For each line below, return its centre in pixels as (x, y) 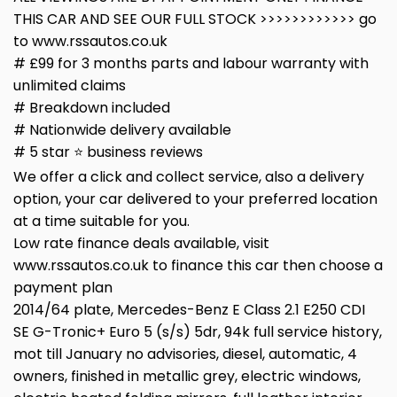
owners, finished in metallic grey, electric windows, (187, 377)
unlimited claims (70, 86)
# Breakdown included (92, 108)
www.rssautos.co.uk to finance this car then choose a (198, 266)
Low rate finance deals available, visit (141, 244)
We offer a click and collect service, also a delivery (189, 177)
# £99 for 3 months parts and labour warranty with (191, 64)
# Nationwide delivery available (122, 130)
